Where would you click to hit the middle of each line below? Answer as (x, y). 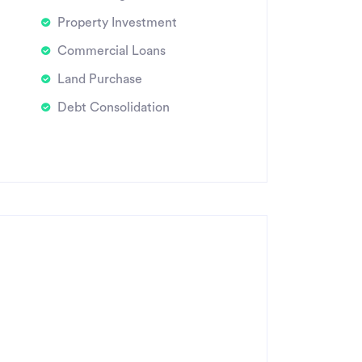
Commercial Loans (111, 51)
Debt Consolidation (113, 107)
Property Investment (117, 23)
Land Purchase (99, 79)
